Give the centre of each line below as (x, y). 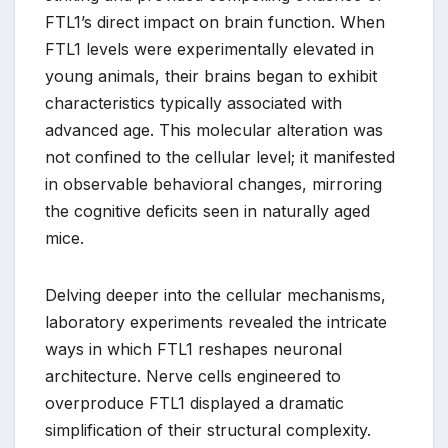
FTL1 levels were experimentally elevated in (209, 49)
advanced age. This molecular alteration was (214, 130)
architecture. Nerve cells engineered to (193, 376)
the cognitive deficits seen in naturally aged (207, 211)
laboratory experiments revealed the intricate (216, 322)
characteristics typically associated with (193, 103)
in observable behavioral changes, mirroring (213, 184)
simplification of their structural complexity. (208, 430)
